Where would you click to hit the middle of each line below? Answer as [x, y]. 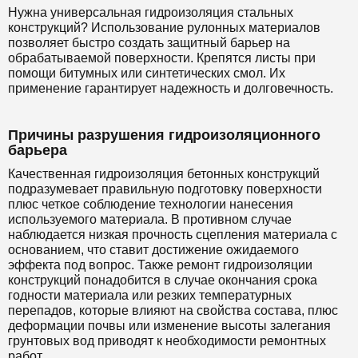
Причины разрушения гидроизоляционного [164, 135]
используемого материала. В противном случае [150, 220]
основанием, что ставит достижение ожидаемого [153, 250]
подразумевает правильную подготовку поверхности [165, 189]
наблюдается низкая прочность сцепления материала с [173, 235]
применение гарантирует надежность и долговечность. [171, 89]
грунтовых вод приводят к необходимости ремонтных [167, 341]
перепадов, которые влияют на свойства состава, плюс [173, 311]
